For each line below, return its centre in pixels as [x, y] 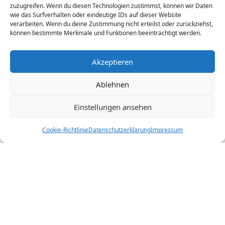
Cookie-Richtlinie [65, 130]
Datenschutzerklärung [120, 130]
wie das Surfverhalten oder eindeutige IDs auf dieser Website [96, 15]
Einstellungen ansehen [113, 107]
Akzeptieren [113, 62]
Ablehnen [113, 84]
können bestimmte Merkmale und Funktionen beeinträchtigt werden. [106, 33]
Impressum [167, 130]
